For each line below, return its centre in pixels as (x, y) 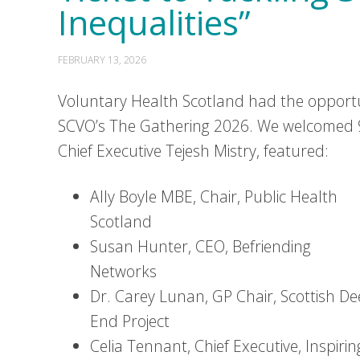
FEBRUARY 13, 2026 (102, 60)
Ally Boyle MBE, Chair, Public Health (214, 196)
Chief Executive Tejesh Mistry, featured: (193, 151)
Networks (123, 271)
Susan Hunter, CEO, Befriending (200, 246)
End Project (130, 321)
